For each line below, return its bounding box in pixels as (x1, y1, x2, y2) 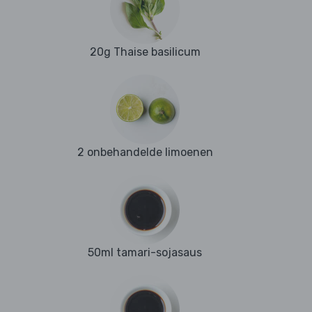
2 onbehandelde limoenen (77, 146, 213, 159)
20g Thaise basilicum (89, 45, 201, 59)
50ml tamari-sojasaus (88, 246, 202, 260)
